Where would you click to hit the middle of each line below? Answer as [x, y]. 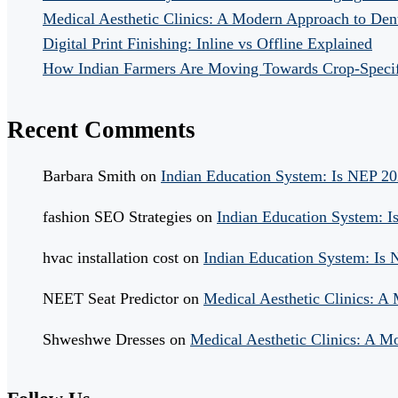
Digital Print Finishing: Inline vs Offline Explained [207, 43]
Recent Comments [101, 129]
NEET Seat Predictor [111, 298]
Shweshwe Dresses [104, 339]
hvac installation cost [111, 257]
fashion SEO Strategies [117, 216]
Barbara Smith [89, 175]
